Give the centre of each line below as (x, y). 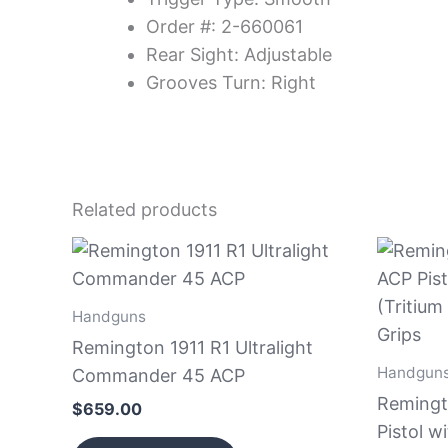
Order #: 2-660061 (224, 26)
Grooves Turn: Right (231, 82)
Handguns (109, 316)
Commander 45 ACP (158, 375)
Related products (144, 209)
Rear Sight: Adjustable (239, 54)
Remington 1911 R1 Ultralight (192, 347)
